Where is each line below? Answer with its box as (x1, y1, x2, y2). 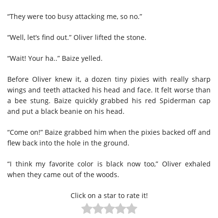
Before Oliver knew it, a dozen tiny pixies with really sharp (7, 74, 211, 84)
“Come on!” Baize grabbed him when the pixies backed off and (7, 127, 211, 137)
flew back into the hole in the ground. (7, 138, 129, 147)
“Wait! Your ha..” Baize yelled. (7, 53, 103, 63)
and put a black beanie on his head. (7, 106, 125, 116)
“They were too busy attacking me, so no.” (7, 11, 142, 21)
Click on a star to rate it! (70, 190, 148, 200)
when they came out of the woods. (7, 169, 119, 179)
